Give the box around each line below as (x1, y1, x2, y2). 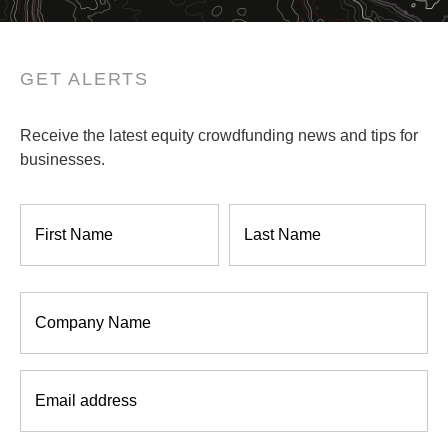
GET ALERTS (20, 69, 149, 90)
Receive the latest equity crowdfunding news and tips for (20, 127, 418, 145)
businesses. (20, 151, 105, 169)
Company (20, 303, 94, 321)
